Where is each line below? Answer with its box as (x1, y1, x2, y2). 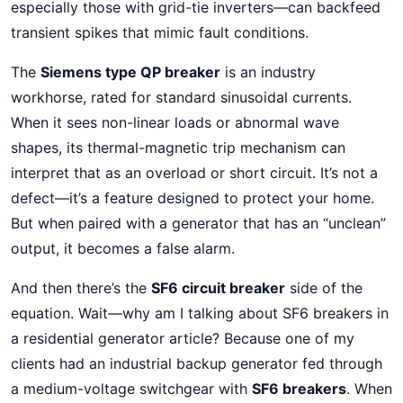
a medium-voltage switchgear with (11, 380, 252, 398)
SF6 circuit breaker (151, 279, 285, 297)
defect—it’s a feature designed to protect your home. (11, 189, 374, 207)
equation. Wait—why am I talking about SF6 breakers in (11, 304, 389, 322)
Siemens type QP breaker (40, 63, 220, 81)
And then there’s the (11, 279, 151, 297)
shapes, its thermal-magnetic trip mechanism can (11, 139, 345, 157)
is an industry (220, 63, 316, 81)
